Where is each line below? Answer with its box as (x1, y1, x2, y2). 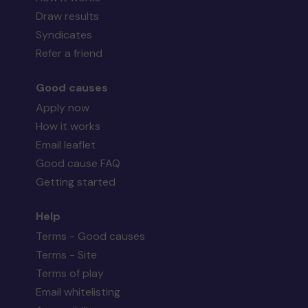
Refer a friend (36, 46, 103, 61)
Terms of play (36, 266, 104, 281)
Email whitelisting (36, 285, 121, 300)
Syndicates (36, 27, 93, 43)
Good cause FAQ (36, 156, 121, 171)
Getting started (36, 175, 116, 190)
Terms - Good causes (36, 229, 146, 244)
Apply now (36, 100, 90, 115)
